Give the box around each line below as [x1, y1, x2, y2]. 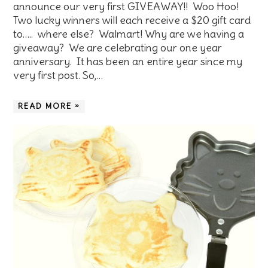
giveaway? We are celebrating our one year [13, 40, 223, 54]
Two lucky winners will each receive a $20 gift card [13, 13, 251, 27]
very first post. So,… [13, 68, 103, 82]
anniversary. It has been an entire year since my [13, 54, 243, 68]
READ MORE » [18, 100, 81, 111]
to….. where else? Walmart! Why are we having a [13, 26, 245, 41]
